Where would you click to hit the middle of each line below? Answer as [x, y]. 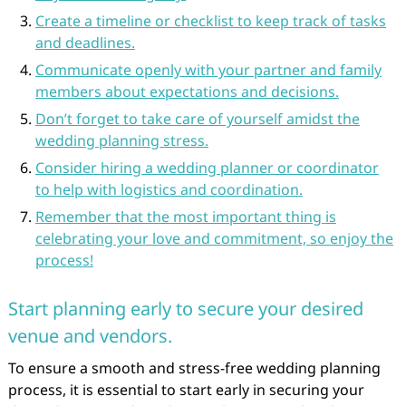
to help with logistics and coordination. [169, 189]
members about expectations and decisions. [187, 92]
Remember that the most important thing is [185, 217]
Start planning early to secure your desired [185, 309]
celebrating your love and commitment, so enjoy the [214, 238]
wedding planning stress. [121, 140]
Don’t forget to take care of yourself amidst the [197, 119]
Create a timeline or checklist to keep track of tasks [210, 21]
